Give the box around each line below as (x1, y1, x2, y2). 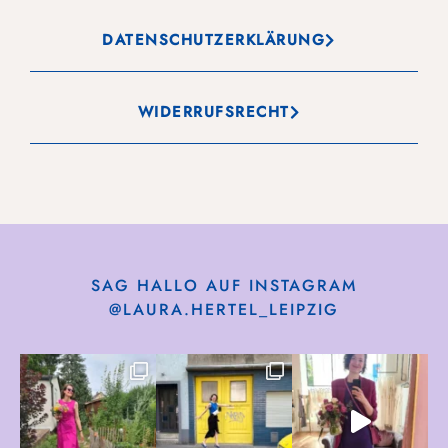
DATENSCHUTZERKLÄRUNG (102, 28, 326, 51)
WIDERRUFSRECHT (137, 100, 290, 123)
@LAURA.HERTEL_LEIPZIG (109, 297, 339, 321)
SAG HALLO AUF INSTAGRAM (91, 273, 357, 297)
